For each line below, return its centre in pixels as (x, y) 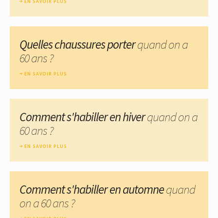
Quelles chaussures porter (78, 44)
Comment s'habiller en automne (93, 189)
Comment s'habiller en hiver (83, 117)
